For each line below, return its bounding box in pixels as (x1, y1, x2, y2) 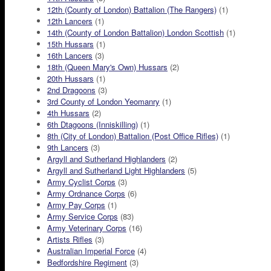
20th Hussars (47, 73, 94, 84)
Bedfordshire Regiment (47, 256, 127, 268)
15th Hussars (47, 38, 94, 50)
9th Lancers (47, 142, 88, 153)
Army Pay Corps (47, 199, 105, 211)
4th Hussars (47, 107, 90, 119)
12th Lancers (47, 15, 93, 27)
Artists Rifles (47, 233, 93, 245)
